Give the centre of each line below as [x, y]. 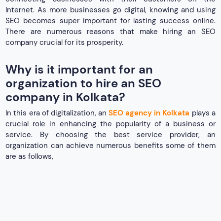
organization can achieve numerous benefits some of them [110, 146]
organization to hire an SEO [84, 83]
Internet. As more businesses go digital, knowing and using [110, 10]
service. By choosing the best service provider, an [110, 135]
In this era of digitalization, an [57, 113]
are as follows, [30, 157]
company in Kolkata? [66, 97]
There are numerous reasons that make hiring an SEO [110, 31]
